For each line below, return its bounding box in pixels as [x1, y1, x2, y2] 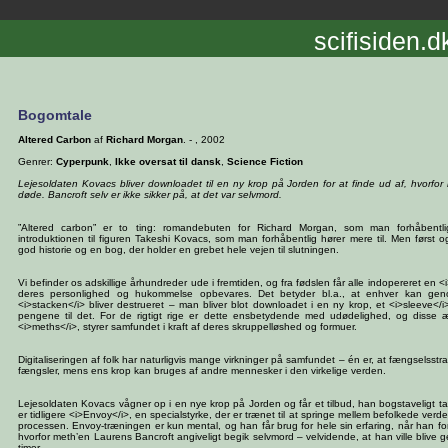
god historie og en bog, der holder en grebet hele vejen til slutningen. [18, 244, 339, 255]
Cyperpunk [56, 156, 109, 167]
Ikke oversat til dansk [115, 156, 221, 167]
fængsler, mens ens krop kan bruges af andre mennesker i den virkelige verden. [18, 365, 386, 376]
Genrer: [18, 156, 56, 167]
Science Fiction [227, 156, 303, 167]
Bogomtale [18, 107, 92, 123]
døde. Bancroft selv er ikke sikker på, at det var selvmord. [18, 189, 282, 200]
